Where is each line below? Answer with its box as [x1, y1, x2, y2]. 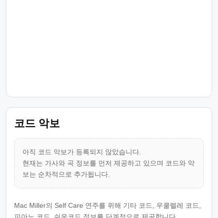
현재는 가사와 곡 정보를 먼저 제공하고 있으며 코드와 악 [22, 159, 195, 167]
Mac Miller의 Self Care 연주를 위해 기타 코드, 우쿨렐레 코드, [14, 201, 201, 209]
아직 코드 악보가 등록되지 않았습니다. [22, 148, 141, 156]
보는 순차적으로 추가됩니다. [22, 170, 110, 178]
